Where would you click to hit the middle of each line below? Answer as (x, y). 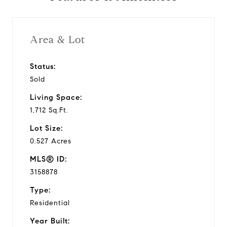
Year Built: (50, 221)
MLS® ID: (48, 159)
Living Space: (56, 97)
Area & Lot (58, 40)
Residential (50, 203)
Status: (43, 66)
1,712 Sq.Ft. (49, 110)
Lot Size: (46, 128)
